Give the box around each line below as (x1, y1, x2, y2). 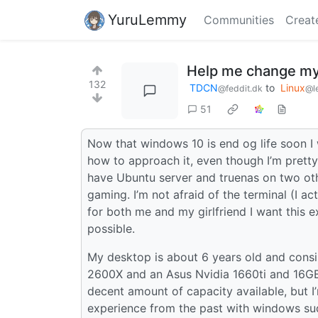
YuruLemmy (108, 11, 187, 28)
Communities (204, 13, 274, 27)
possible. (87, 221, 135, 236)
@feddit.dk (218, 83, 263, 94)
